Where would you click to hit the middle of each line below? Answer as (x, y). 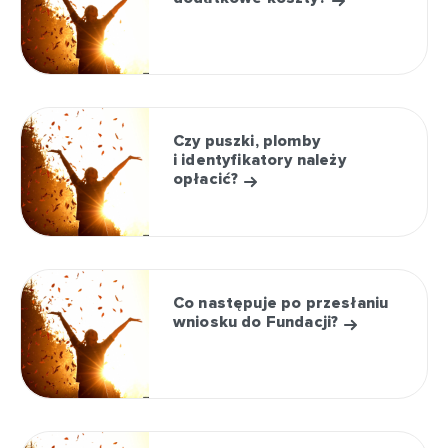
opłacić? (208, 179)
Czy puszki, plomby (246, 141)
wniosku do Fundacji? (258, 322)
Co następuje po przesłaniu (281, 303)
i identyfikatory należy (259, 160)
